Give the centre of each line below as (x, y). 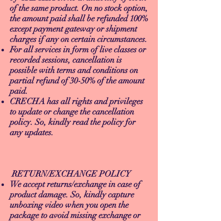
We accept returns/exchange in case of (75, 184)
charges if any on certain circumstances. (79, 39)
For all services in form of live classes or (78, 50)
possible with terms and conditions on (74, 71)
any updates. (32, 133)
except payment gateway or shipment (74, 29)
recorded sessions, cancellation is (66, 60)
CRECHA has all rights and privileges (76, 102)
